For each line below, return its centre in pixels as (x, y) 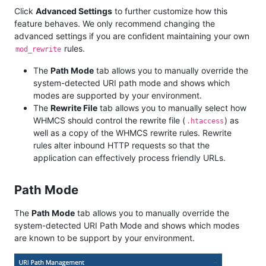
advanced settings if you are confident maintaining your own (132, 36)
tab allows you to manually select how (172, 107)
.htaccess (205, 121)
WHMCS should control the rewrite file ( (109, 120)
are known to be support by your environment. (104, 237)
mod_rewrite (38, 49)
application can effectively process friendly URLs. (129, 157)
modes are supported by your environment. (118, 95)
